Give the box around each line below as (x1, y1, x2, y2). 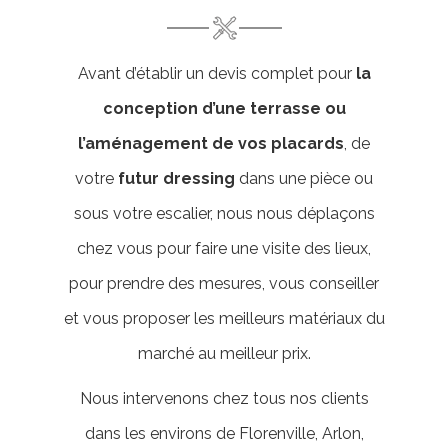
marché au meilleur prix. (137, 344, 311, 363)
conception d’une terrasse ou (102, 99, 346, 118)
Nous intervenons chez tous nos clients (79, 389, 369, 408)
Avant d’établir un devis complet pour (77, 64, 356, 83)
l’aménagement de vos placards (78, 134, 344, 153)
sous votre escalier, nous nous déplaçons (73, 204, 375, 223)
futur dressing (118, 169, 235, 188)
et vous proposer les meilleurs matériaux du (63, 309, 385, 328)
